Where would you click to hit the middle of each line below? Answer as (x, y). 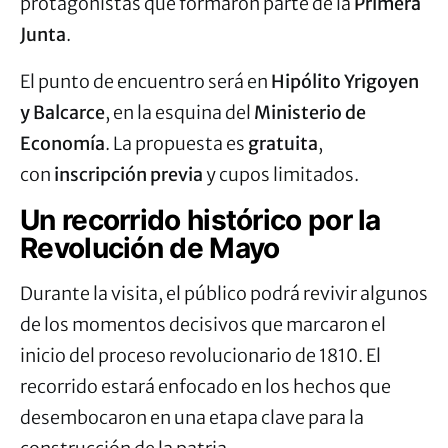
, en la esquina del (179, 112)
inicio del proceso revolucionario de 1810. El (200, 355)
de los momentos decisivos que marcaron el (203, 324)
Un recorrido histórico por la (200, 219)
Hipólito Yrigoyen (345, 81)
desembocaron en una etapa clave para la (192, 417)
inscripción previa (128, 174)
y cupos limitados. (281, 174)
